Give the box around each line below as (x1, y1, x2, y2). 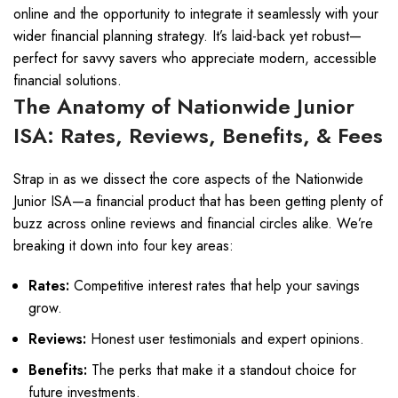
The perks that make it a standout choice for (87, 360, 356, 380)
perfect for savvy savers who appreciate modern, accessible (13, 48, 377, 68)
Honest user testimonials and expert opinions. (86, 329, 364, 349)
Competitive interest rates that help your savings (69, 275, 360, 296)
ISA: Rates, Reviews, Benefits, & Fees (13, 120, 383, 151)
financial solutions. (13, 70, 122, 91)
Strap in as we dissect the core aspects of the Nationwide (13, 169, 363, 189)
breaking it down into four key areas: (13, 235, 234, 256)
